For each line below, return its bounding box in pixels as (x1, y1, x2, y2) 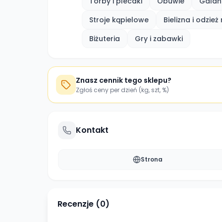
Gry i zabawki (135, 34, 183, 44)
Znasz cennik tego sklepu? (76, 75, 171, 85)
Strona (140, 155, 163, 164)
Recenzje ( (57, 198, 100, 210)
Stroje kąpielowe (89, 15, 149, 25)
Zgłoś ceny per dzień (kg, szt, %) (76, 86, 169, 94)
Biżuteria (89, 34, 120, 44)
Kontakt (76, 124, 109, 136)
